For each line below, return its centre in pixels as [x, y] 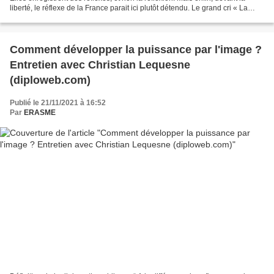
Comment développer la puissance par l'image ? [136, 50]
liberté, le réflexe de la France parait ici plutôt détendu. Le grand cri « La [129, 8]
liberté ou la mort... [40, 18]
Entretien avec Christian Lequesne [100, 65]
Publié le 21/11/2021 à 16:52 [58, 103]
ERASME [40, 113]
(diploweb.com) [50, 80]
